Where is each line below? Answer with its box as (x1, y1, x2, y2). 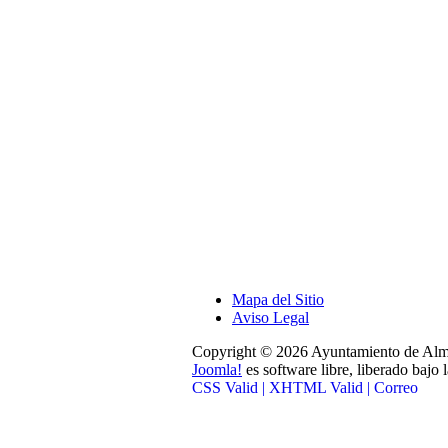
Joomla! (192, 360, 242, 378)
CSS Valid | (192, 378, 269, 396)
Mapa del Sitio (232, 290, 324, 308)
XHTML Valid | (269, 378, 370, 396)
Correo (374, 378, 418, 396)
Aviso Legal (232, 308, 309, 326)
